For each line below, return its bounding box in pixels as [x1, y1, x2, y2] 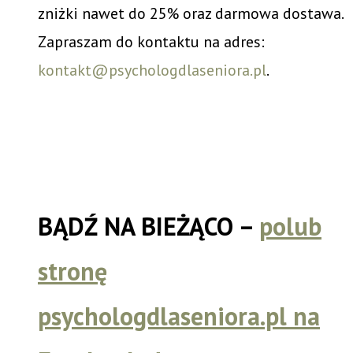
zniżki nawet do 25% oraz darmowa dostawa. [38, 2, 343, 24]
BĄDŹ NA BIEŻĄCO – [38, 209, 259, 243]
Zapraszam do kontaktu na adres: [38, 31, 265, 52]
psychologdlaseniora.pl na [38, 299, 320, 333]
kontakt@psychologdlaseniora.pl [38, 59, 266, 80]
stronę [38, 254, 107, 288]
